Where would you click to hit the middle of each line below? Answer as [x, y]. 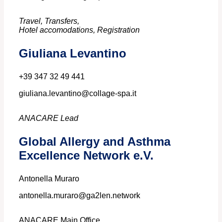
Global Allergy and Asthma [95, 141]
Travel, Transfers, [49, 21]
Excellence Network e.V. [86, 155]
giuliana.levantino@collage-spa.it [78, 93]
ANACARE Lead [49, 118]
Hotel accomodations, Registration [79, 30]
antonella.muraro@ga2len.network [80, 195]
